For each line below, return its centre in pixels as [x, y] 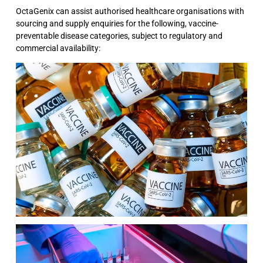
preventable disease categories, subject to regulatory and [119, 36]
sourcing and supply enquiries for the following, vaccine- [117, 24]
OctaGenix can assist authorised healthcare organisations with [130, 11]
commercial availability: [58, 48]
